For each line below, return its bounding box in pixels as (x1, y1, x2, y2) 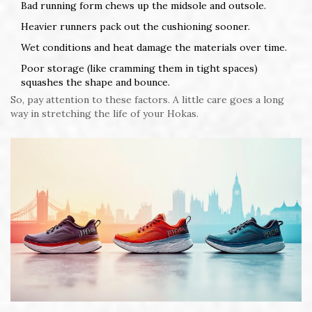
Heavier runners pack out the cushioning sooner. (21, 20, 250, 33)
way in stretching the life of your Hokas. (10, 107, 198, 120)
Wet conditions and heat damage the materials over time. (21, 41, 287, 54)
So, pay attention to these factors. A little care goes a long (10, 93, 284, 107)
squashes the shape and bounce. (21, 76, 170, 89)
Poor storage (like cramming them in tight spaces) (21, 62, 258, 75)
